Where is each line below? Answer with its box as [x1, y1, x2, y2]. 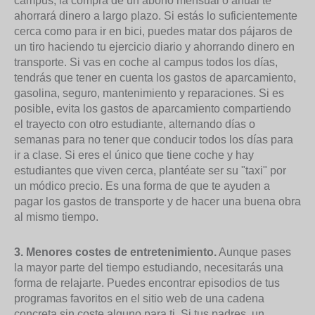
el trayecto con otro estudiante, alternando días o [14, 118, 255, 130]
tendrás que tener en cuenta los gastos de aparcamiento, [14, 72, 296, 84]
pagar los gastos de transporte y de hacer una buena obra [14, 195, 301, 207]
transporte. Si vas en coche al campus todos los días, [14, 56, 278, 68]
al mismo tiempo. [14, 211, 98, 223]
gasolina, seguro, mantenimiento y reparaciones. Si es [14, 87, 284, 99]
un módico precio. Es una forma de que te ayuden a [14, 180, 270, 192]
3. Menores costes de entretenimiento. [14, 246, 217, 258]
